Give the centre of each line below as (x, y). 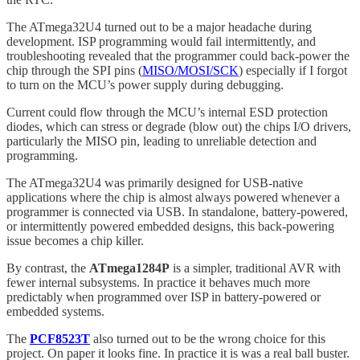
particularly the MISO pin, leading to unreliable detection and (162, 141)
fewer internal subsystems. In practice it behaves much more (158, 282)
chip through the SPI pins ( (74, 70)
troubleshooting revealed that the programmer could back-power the (178, 55)
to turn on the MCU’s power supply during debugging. (145, 84)
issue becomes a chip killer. (75, 240)
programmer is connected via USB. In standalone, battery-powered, (177, 211)
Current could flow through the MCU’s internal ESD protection (167, 112)
